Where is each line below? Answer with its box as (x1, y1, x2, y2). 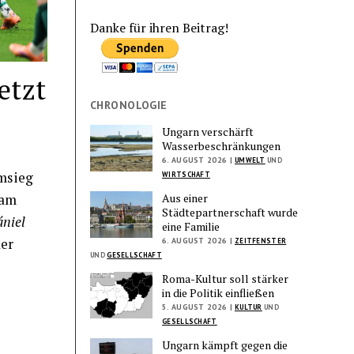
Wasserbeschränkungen (162, 137, 281, 153)
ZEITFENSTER (234, 235, 287, 245)
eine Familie (162, 218, 220, 234)
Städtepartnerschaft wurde (162, 204, 299, 220)
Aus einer (162, 190, 209, 205)
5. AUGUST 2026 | (162, 301, 232, 312)
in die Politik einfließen (162, 284, 275, 300)
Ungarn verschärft (162, 123, 254, 139)
